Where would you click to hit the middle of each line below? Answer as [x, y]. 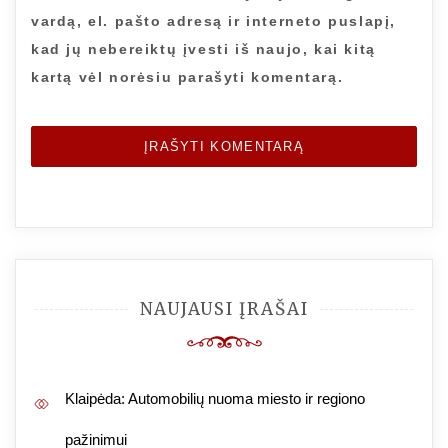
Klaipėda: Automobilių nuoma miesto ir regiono [215, 398]
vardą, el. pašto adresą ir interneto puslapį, [214, 20]
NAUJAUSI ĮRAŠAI [224, 308]
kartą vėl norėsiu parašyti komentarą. [187, 76]
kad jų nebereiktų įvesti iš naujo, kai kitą [203, 48]
